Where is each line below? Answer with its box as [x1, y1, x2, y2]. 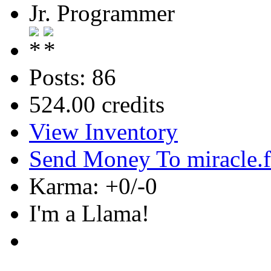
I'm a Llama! [29, 200, 149, 226]
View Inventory [29, 118, 178, 145]
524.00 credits [29, 91, 165, 117]
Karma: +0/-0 [29, 172, 157, 199]
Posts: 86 [29, 64, 116, 90]
